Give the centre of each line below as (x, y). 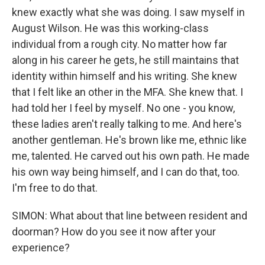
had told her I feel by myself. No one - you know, (123, 108)
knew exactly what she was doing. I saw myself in (128, 12)
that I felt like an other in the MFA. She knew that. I (127, 92)
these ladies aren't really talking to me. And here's (127, 124)
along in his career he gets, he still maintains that (125, 60)
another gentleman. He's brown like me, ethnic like (129, 140)
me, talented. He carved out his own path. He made (131, 156)
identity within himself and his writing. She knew (125, 76)
